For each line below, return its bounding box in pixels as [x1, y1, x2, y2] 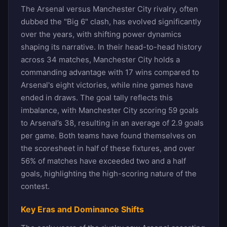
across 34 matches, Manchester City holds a [21, 54, 180, 64]
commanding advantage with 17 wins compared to [21, 67, 199, 77]
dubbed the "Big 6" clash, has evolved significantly [21, 16, 201, 26]
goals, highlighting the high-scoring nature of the [21, 168, 197, 178]
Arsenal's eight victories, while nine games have [21, 80, 193, 90]
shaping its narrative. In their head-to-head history [21, 42, 202, 52]
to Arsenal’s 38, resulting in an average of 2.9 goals [21, 118, 204, 128]
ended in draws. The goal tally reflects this [21, 92, 173, 102]
